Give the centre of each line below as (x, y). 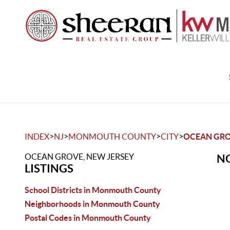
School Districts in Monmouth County (93, 190)
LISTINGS (49, 168)
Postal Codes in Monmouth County (88, 218)
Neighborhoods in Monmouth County (92, 204)
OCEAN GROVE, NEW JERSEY (79, 157)
